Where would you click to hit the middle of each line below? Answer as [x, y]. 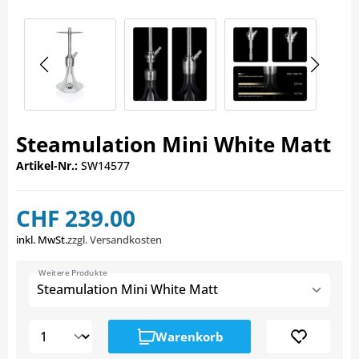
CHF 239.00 [76, 218]
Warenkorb [189, 337]
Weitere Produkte [73, 273]
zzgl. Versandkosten [115, 240]
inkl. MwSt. [42, 240]
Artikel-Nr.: [47, 166]
